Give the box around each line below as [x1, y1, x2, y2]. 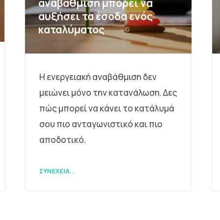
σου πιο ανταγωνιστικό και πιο [39, 118, 163, 130]
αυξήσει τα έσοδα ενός [38, 9, 153, 24]
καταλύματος [38, 23, 105, 37]
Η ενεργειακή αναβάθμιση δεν [39, 71, 157, 83]
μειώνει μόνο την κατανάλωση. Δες [39, 87, 177, 99]
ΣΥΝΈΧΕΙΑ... [39, 166, 76, 175]
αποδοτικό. [39, 134, 86, 146]
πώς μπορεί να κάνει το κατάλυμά [39, 103, 174, 114]
